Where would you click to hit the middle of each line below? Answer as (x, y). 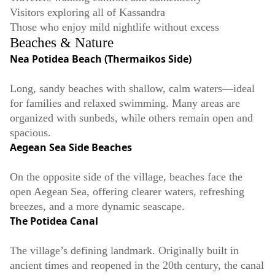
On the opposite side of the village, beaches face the (126, 177)
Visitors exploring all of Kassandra (87, 13)
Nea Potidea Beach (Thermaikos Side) (101, 59)
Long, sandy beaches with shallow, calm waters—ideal (132, 89)
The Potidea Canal (54, 221)
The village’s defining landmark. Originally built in (124, 251)
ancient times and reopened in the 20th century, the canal (137, 265)
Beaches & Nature (62, 43)
